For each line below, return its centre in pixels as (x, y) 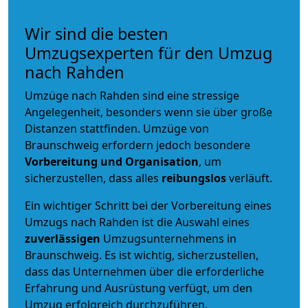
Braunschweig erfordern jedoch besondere (137, 145)
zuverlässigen (64, 239)
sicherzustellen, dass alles (93, 178)
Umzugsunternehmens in (170, 239)
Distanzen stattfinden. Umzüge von (117, 129)
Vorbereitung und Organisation (112, 162)
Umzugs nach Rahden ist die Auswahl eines (137, 222)
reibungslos (194, 178)
